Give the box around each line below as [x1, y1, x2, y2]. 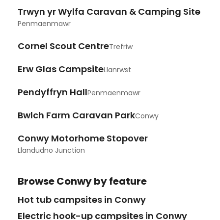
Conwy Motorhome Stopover [18, 132, 148, 145]
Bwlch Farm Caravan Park [18, 109, 135, 122]
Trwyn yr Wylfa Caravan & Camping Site [18, 5, 200, 18]
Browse [18, 174, 56, 189]
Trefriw [109, 42, 133, 52]
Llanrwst [104, 65, 131, 75]
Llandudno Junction [18, 145, 85, 156]
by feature [92, 174, 147, 189]
